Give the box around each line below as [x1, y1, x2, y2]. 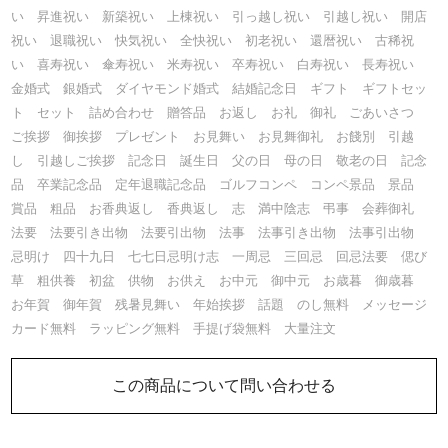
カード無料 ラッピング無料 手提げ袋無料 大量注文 [11, 320, 337, 336]
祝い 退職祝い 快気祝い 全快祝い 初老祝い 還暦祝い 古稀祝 [11, 32, 415, 48]
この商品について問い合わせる [112, 377, 336, 395]
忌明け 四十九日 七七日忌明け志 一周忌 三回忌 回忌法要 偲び [11, 248, 428, 264]
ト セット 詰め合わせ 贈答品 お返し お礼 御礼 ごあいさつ [11, 104, 428, 120]
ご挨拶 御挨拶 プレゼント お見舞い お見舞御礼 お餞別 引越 [11, 128, 415, 144]
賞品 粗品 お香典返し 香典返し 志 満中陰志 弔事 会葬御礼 [11, 200, 428, 216]
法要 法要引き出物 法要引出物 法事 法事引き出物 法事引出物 [11, 224, 428, 240]
